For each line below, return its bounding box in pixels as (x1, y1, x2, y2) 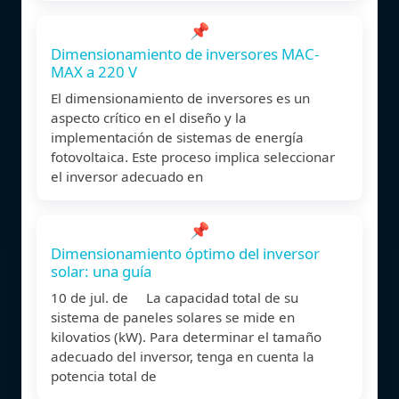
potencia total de (51, 366, 157, 385)
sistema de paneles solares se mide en (51, 307, 295, 326)
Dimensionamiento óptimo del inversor (51, 242, 320, 264)
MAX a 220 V (51, 61, 137, 82)
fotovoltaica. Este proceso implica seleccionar (51, 147, 335, 166)
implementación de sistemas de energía (51, 127, 304, 146)
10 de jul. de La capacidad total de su (51, 288, 298, 306)
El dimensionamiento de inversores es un (51, 88, 310, 107)
